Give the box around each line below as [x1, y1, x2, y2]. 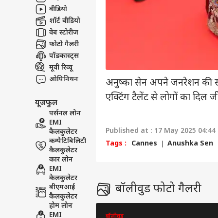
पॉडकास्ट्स [49, 51, 79, 61]
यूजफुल [35, 98, 57, 108]
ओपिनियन [49, 74, 78, 84]
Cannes [131, 139, 157, 149]
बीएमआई [49, 183, 75, 192]
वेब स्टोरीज [49, 28, 78, 37]
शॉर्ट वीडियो [49, 16, 80, 26]
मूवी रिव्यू [49, 63, 73, 73]
